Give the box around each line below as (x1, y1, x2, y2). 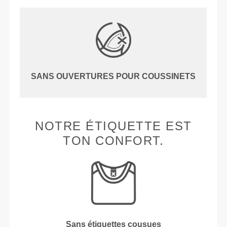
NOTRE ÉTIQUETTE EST (35, 119, 192, 133)
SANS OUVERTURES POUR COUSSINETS (31, 72, 196, 81)
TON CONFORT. (63, 134, 164, 148)
